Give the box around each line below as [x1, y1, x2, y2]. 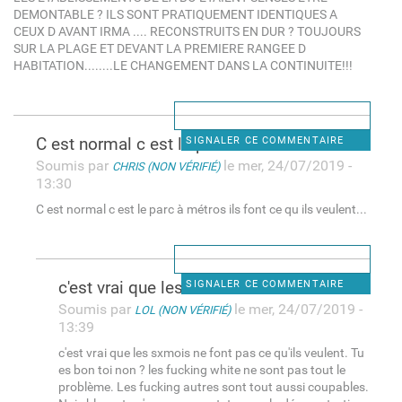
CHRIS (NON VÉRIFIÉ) [111, 159, 220, 173]
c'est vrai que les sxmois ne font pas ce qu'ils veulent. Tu [57, 345, 364, 361]
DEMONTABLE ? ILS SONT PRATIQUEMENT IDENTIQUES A [13, 6, 337, 22]
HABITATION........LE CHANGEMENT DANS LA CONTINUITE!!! [13, 57, 353, 74]
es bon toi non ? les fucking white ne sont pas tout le [57, 362, 345, 378]
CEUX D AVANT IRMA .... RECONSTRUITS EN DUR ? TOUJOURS [13, 23, 361, 39]
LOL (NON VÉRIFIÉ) [134, 302, 231, 317]
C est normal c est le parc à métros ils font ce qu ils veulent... [35, 201, 367, 217]
